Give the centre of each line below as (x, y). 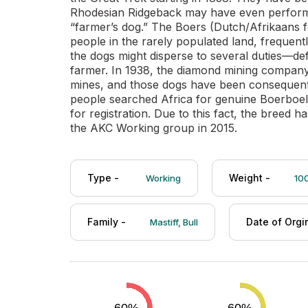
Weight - (250, 178)
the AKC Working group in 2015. (154, 128)
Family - (107, 222)
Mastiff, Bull (174, 222)
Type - (104, 178)
